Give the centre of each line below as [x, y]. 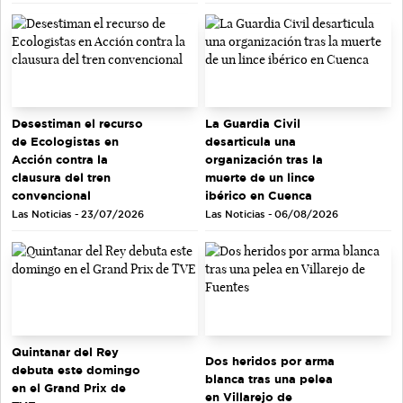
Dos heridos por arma [270, 361]
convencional [51, 196]
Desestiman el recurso [77, 124]
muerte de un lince [260, 178]
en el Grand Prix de [69, 387]
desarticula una [251, 142]
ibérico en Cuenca [259, 196]
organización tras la [264, 160]
